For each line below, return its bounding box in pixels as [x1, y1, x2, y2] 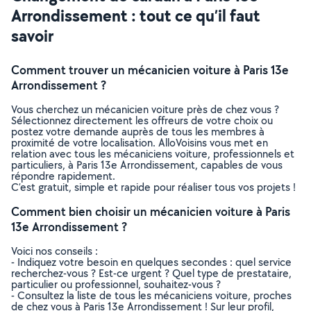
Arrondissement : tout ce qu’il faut [11, 4, 260, 26]
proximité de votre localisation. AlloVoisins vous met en [11, 135, 268, 150]
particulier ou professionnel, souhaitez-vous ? [11, 277, 221, 292]
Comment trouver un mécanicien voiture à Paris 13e [11, 62, 289, 78]
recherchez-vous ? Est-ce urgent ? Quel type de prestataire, [11, 266, 292, 280]
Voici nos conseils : [11, 244, 98, 258]
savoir [11, 24, 53, 47]
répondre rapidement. [11, 169, 115, 183]
